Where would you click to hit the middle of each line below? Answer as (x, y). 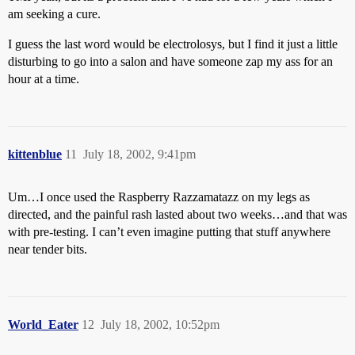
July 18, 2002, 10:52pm (160, 324)
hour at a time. (44, 79)
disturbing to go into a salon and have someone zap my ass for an (170, 61)
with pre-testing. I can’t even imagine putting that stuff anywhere (169, 232)
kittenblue (35, 154)
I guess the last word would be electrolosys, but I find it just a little (173, 44)
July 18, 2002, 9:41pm (139, 154)
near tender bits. (48, 249)
